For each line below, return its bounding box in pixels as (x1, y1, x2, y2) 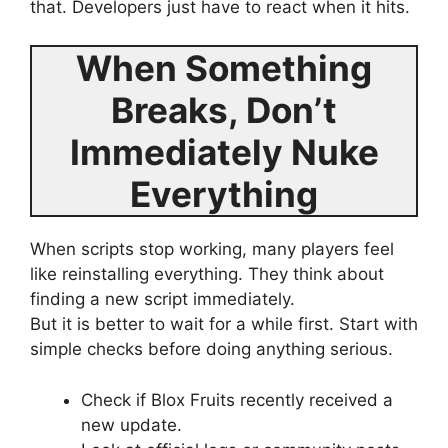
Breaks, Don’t (111, 89, 337, 131)
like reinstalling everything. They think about (30, 264, 384, 284)
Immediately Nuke (69, 131, 379, 173)
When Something (76, 47, 372, 89)
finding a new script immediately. (30, 289, 295, 309)
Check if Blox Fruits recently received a (81, 389, 393, 410)
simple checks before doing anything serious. (30, 339, 393, 359)
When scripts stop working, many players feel (30, 239, 394, 259)
